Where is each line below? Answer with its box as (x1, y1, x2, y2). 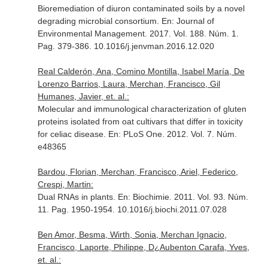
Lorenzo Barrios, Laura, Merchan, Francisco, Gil (37, 79, 220, 89)
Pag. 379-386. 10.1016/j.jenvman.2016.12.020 (37, 41, 214, 51)
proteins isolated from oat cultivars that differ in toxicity (37, 117, 243, 126)
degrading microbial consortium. (37, 16, 162, 26)
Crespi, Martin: (37, 179, 93, 189)
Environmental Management (37, 29, 145, 38)
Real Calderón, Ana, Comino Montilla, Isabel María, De (37, 66, 245, 76)
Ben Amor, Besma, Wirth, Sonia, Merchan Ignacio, (37, 230, 227, 239)
